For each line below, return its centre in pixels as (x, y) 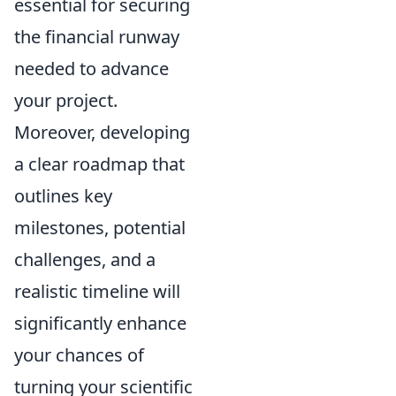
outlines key (63, 196)
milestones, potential (100, 228)
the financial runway (97, 37)
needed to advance (91, 69)
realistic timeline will (97, 292)
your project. (66, 101)
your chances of (79, 355)
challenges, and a (85, 260)
